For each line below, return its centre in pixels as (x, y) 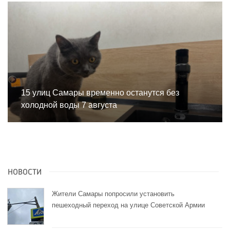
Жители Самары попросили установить (113, 194)
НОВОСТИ (25, 172)
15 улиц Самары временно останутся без (100, 93)
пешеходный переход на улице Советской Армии (128, 205)
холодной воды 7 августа (69, 105)
